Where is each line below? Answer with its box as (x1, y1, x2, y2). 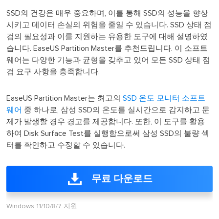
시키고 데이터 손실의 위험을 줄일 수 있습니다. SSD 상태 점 (6, 21, 212, 29)
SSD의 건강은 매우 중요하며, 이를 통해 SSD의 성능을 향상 (6, 9, 209, 17)
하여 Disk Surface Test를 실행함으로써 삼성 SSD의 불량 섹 (6, 129, 210, 137)
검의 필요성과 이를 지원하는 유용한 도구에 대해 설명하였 (6, 32, 208, 41)
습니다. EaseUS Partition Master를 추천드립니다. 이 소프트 (6, 44, 208, 52)
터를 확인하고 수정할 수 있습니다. (6, 141, 126, 149)
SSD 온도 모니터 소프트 (123, 94, 206, 102)
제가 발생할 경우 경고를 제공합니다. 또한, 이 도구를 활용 (6, 117, 205, 126)
